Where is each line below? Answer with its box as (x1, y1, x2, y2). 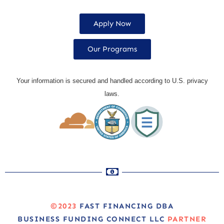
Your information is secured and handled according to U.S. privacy (16, 77, 208, 85)
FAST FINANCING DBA (79, 201, 173, 211)
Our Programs (87, 44, 137, 54)
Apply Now (93, 19, 131, 28)
